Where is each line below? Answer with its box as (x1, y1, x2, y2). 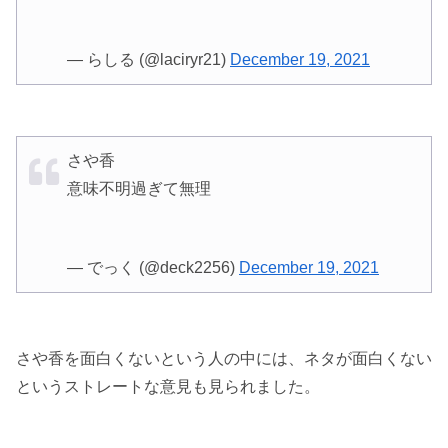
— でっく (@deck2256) (67, 259, 239, 277)
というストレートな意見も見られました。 (16, 377, 320, 395)
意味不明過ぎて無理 (67, 180, 211, 198)
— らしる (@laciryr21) (67, 50, 230, 68)
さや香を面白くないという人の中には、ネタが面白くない (16, 349, 432, 367)
